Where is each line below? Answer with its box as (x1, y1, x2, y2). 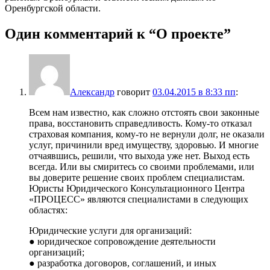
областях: (29, 204, 67, 215)
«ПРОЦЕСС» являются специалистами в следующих (29, 193, 248, 204)
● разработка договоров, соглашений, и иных (29, 257, 216, 268)
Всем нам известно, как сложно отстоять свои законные (29, 107, 259, 118)
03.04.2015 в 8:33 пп (152, 86, 236, 97)
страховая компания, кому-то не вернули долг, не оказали (29, 128, 265, 139)
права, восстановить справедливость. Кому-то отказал (29, 118, 252, 128)
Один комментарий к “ (5, 25, 156, 42)
